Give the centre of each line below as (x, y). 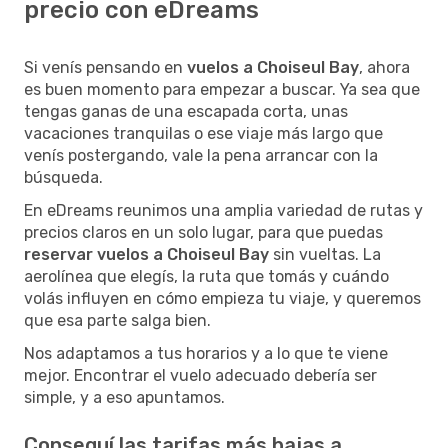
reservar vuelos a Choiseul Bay (146, 254)
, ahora (384, 67)
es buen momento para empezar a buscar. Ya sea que (222, 89)
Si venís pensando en (105, 67)
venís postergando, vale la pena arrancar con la (201, 155)
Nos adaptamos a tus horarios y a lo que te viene (206, 353)
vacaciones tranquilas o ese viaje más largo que (203, 133)
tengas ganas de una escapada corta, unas (186, 111)
